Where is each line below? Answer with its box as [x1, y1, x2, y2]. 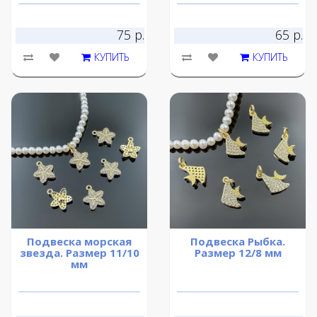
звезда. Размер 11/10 [19, 246, 139, 260]
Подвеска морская [27, 234, 132, 249]
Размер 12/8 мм [194, 246, 282, 260]
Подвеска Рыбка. [190, 234, 285, 249]
